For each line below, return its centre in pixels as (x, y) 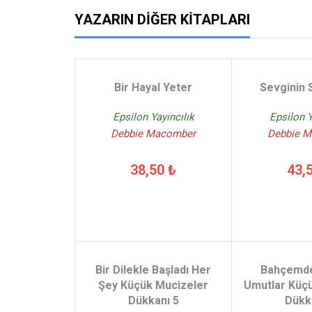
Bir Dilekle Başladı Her (153, 270)
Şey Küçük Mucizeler (153, 285)
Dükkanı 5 (153, 301)
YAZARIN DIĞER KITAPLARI (162, 19)
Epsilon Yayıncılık (153, 117)
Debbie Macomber (153, 133)
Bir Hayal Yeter (153, 87)
